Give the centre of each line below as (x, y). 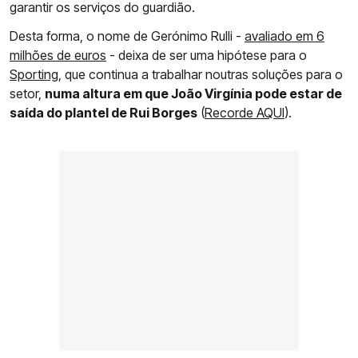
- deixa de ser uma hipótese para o (207, 55)
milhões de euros (58, 55)
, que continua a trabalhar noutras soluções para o (201, 74)
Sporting (34, 74)
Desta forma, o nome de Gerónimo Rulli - (127, 36)
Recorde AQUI (245, 112)
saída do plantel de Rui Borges (103, 112)
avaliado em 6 (284, 36)
